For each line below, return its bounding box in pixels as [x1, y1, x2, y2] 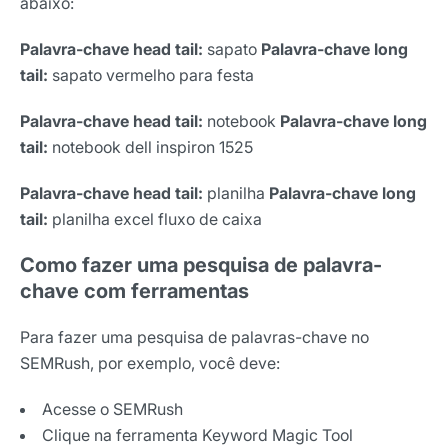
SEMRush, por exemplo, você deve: [20, 352, 280, 373]
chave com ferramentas [20, 278, 249, 303]
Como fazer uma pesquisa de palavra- [20, 252, 382, 277]
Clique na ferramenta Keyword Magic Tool [42, 424, 353, 445]
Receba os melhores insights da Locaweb [64, 313, 381, 334]
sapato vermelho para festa [52, 64, 254, 85]
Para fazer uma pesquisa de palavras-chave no [20, 326, 369, 347]
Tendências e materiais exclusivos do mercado [64, 345, 380, 363]
